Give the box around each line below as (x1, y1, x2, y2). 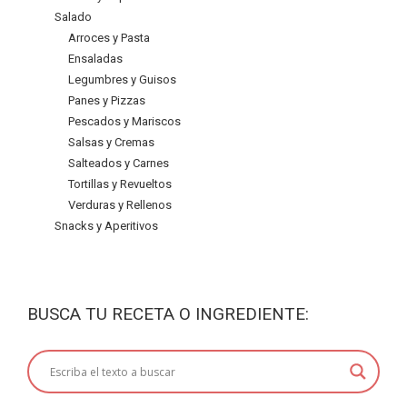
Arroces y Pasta (68, 31, 150, 45)
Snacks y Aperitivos (55, 219, 158, 233)
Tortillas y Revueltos (68, 177, 172, 191)
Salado (55, 10, 92, 24)
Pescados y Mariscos (68, 114, 181, 128)
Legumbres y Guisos (68, 73, 176, 86)
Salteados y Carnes (68, 156, 169, 170)
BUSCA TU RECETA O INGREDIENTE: (27, 303, 309, 324)
